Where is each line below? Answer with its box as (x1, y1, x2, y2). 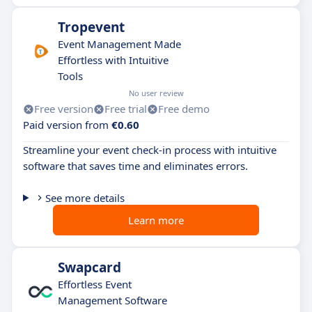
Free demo (158, 102, 210, 116)
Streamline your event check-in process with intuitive (23, 143, 276, 157)
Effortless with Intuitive (58, 53, 169, 68)
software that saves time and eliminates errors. (23, 159, 248, 173)
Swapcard (58, 258, 121, 277)
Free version (34, 102, 93, 116)
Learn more (128, 213, 184, 228)
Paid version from (23, 118, 111, 132)
